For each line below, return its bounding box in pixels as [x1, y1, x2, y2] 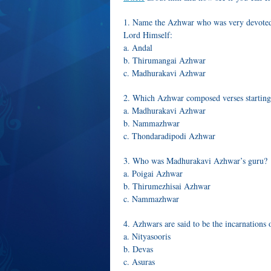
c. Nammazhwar [123, 193, 179, 204]
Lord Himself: [123, 29, 172, 41]
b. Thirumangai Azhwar [123, 54, 206, 66]
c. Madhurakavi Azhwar [123, 67, 206, 79]
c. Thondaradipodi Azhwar [123, 130, 215, 142]
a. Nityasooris [123, 230, 171, 242]
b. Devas [123, 243, 153, 255]
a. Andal [123, 42, 152, 53]
